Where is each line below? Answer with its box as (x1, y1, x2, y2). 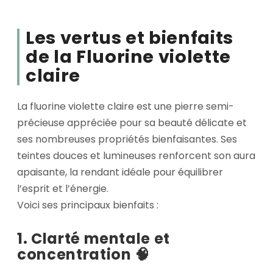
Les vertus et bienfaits (26, 25, 233, 50)
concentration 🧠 (17, 244, 150, 265)
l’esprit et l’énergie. (17, 182, 108, 196)
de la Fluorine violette (26, 44, 231, 69)
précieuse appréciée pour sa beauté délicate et (17, 116, 247, 130)
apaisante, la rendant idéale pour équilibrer (17, 165, 223, 180)
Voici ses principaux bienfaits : (17, 198, 158, 213)
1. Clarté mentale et (17, 229, 170, 249)
